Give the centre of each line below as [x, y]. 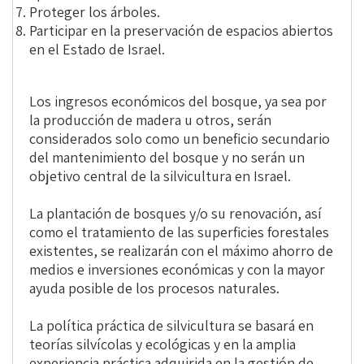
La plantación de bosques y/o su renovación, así [175, 214]
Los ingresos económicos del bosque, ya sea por [178, 102]
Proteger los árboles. [95, 12]
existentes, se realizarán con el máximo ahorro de [181, 251]
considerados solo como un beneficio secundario [180, 139]
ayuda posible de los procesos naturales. [154, 288]
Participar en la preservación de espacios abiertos [181, 31]
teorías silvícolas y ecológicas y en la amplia [162, 344]
